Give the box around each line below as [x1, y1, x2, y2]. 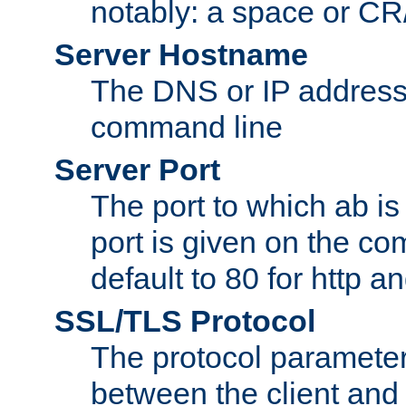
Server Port [54, 152, 220, 188]
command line [91, 110, 283, 145]
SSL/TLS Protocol [54, 304, 315, 339]
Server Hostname [54, 37, 308, 72]
